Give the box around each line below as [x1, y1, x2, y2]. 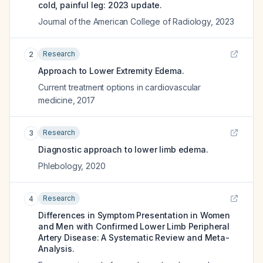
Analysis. [38, 244, 75, 254]
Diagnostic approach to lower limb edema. [38, 144, 208, 154]
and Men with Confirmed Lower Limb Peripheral [38, 221, 230, 231]
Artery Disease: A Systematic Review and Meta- [38, 232, 230, 242]
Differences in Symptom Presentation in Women [38, 210, 230, 220]
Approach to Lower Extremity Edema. [38, 66, 184, 76]
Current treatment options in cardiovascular [38, 82, 201, 92]
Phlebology [38, 161, 82, 171]
